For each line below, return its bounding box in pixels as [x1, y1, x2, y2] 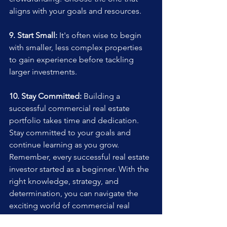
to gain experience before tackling [9, 55, 136, 65]
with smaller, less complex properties [9, 43, 144, 53]
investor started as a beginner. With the [9, 164, 151, 174]
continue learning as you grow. [9, 140, 119, 150]
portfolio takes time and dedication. [9, 116, 141, 126]
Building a [82, 91, 122, 101]
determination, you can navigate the [9, 188, 140, 199]
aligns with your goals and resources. [9, 6, 141, 16]
